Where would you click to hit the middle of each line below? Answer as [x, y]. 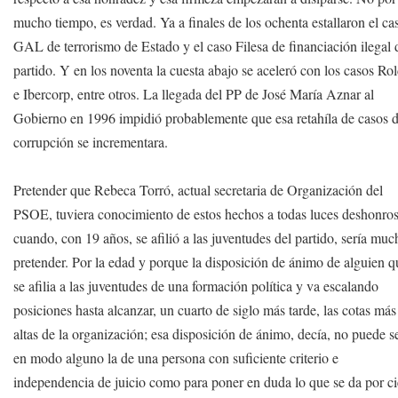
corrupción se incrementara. [91, 142]
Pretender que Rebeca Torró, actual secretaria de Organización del [199, 190]
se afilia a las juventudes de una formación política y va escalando [196, 286]
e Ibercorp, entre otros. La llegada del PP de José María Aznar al [194, 94]
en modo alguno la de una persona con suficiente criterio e [176, 358]
